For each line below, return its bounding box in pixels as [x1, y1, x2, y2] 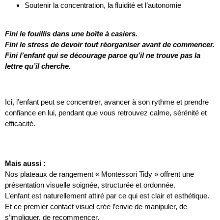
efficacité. [5, 119, 35, 128]
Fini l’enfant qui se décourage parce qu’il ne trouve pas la [5, 51, 200, 60]
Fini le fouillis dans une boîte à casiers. [5, 29, 137, 38]
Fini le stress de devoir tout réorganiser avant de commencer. [5, 40, 215, 49]
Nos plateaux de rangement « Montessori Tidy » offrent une [5, 169, 194, 178]
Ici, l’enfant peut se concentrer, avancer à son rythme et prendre [5, 98, 209, 107]
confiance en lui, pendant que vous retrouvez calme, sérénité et [5, 109, 207, 117]
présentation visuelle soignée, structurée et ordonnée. [5, 180, 175, 189]
